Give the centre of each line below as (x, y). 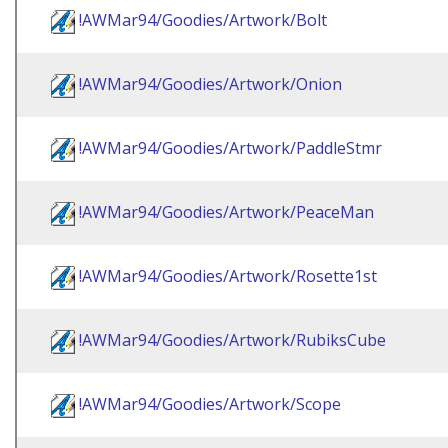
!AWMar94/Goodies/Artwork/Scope (210, 404)
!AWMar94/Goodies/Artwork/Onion (210, 84)
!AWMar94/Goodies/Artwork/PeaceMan (226, 212)
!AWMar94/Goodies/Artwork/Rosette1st (228, 276)
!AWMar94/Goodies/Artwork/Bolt (203, 20)
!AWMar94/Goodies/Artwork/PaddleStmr (230, 148)
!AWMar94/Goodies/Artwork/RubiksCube (232, 340)
